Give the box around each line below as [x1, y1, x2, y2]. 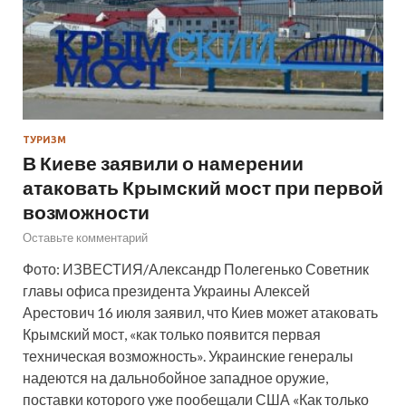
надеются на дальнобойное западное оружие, [23, 369, 328, 387]
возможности [23, 200, 150, 224]
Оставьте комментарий [23, 230, 148, 246]
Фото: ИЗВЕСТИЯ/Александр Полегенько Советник [23, 260, 369, 278]
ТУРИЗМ [23, 134, 66, 146]
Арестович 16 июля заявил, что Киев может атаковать [23, 304, 378, 322]
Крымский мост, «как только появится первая [23, 325, 321, 343]
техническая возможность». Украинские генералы [23, 347, 353, 365]
